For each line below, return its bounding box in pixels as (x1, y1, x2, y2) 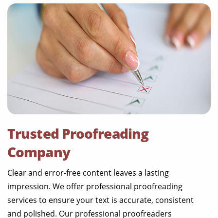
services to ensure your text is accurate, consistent (7, 195, 194, 206)
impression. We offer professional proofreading (7, 181, 182, 192)
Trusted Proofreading (7, 124, 149, 143)
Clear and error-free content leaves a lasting (7, 167, 169, 179)
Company (7, 143, 70, 162)
